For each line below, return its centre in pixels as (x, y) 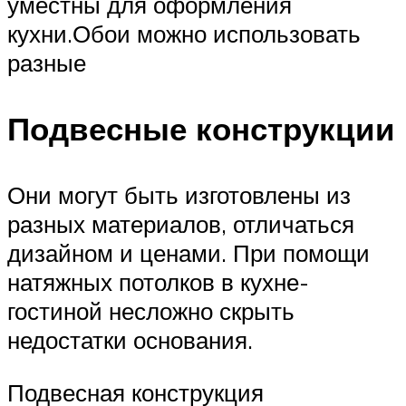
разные (47, 62)
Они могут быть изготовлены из (179, 195)
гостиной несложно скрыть (151, 311)
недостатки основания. (130, 340)
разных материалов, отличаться (181, 224)
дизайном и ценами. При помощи (188, 253)
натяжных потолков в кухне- (158, 282)
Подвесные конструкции (201, 128)
